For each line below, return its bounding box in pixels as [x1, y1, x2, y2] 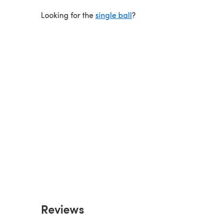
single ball [95, 9, 132, 20]
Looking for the [41, 9, 95, 20]
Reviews [41, 200, 84, 217]
